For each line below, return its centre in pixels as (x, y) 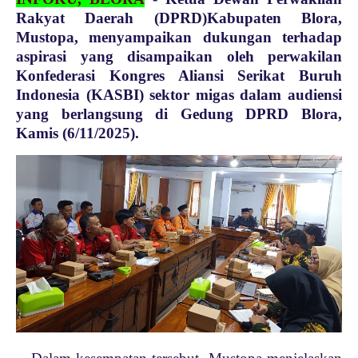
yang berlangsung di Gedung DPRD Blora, (179, 114)
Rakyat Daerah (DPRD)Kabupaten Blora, (179, 18)
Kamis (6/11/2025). (80, 133)
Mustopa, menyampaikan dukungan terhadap (179, 37)
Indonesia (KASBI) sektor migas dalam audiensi (179, 95)
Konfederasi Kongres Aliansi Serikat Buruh (179, 76)
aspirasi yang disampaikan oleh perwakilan (179, 56)
